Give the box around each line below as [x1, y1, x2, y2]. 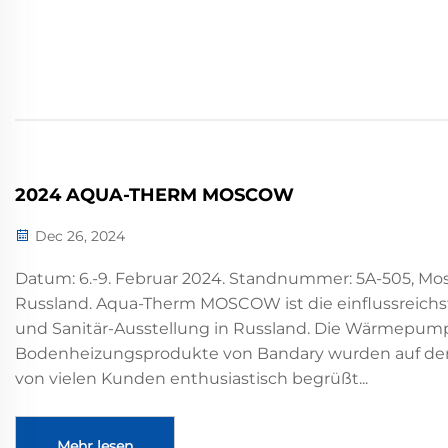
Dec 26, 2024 [31, 226, 125, 245]
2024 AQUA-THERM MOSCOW [15, 183, 294, 206]
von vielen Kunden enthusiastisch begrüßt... [15, 368, 368, 388]
